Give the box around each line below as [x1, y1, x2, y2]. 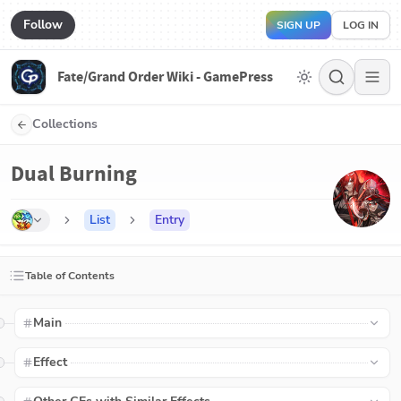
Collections [32, 115, 98, 132]
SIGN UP [277, 17, 320, 32]
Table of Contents [25, 269, 115, 283]
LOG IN [343, 17, 379, 32]
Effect [33, 354, 68, 371]
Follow [23, 15, 63, 33]
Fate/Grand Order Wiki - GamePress [57, 67, 273, 86]
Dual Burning [11, 159, 137, 188]
